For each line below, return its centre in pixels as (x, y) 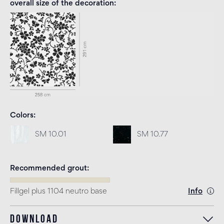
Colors (22, 115)
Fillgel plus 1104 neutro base (58, 191)
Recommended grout (48, 168)
